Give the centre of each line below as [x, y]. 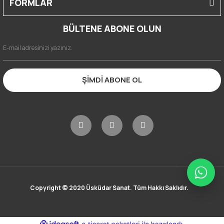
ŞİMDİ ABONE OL [112, 80]
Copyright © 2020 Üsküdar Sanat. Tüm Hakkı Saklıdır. [109, 187]
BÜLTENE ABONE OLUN [112, 28]
